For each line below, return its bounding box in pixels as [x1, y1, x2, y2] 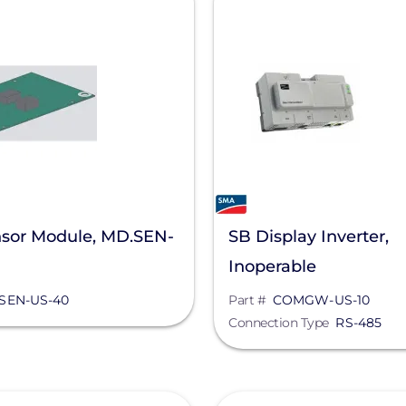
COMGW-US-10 [272, 292, 371, 308]
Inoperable [228, 256, 317, 276]
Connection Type [228, 314, 329, 331]
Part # [228, 292, 266, 308]
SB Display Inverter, [228, 227, 390, 246]
